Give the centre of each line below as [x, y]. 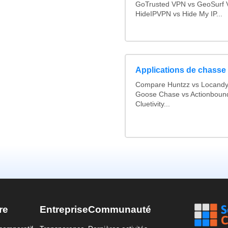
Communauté [120, 209]
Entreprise [64, 209]
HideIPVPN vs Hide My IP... [179, 14]
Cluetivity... [153, 104]
